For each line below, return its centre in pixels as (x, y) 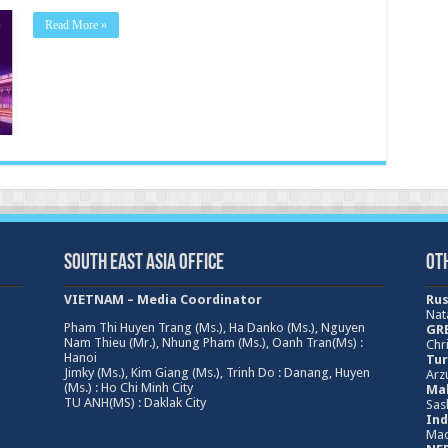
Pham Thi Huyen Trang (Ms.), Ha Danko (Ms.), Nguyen (214, 327)
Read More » (75, 25)
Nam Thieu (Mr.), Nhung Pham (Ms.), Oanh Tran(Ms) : (213, 342)
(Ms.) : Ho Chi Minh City (128, 387)
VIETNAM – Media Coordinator (162, 299)
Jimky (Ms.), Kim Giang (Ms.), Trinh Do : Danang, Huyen (216, 372)
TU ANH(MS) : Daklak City (134, 402)
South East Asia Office (143, 263)
